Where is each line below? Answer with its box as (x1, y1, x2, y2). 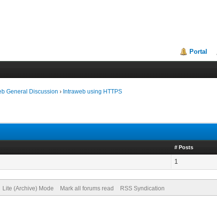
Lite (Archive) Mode (2, 185, 54, 192)
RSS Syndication (120, 185, 165, 192)
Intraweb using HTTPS (63, 88, 123, 95)
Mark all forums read (60, 185, 114, 192)
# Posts (174, 144, 194, 150)
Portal (189, 48, 208, 55)
